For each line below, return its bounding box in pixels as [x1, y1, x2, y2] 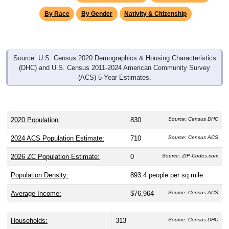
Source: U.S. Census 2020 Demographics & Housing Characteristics [13, 44, 216, 53]
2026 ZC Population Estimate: [11, 143, 100, 151]
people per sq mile [149, 162, 203, 170]
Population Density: [11, 162, 68, 170]
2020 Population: [11, 106, 60, 114]
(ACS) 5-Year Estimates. [78, 64, 151, 72]
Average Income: [11, 180, 61, 188]
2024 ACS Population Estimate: [11, 125, 104, 133]
